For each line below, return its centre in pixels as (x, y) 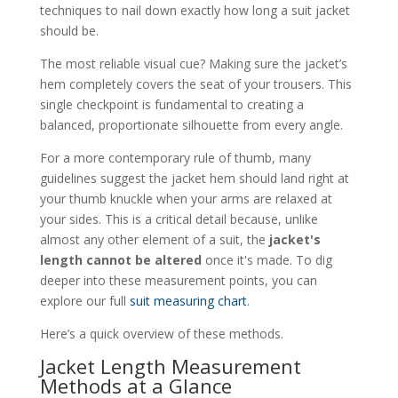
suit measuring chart (188, 300)
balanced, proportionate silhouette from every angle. (191, 124)
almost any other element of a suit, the (154, 239)
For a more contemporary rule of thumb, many (175, 157)
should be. (69, 30)
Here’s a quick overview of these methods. (161, 333)
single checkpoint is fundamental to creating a (171, 104)
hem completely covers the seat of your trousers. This (195, 84)
